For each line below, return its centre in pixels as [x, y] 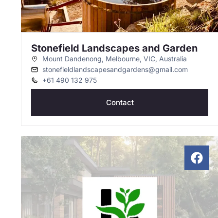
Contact [120, 102]
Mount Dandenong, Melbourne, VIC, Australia [114, 59]
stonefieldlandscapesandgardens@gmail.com [115, 69]
